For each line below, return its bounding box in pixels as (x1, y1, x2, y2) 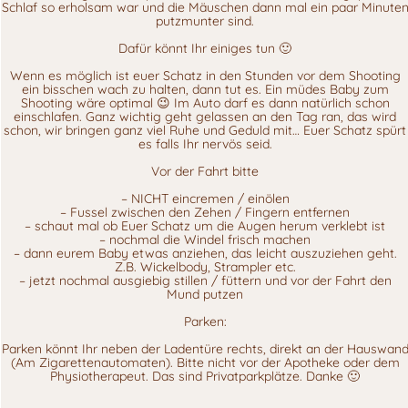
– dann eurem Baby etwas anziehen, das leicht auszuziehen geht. (13, 244, 397, 261)
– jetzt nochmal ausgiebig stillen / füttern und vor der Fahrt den (18, 271, 392, 289)
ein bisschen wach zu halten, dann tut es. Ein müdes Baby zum (21, 80, 389, 97)
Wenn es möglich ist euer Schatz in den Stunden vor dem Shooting (9, 66, 401, 84)
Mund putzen (167, 285, 243, 302)
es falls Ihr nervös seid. (138, 135, 272, 152)
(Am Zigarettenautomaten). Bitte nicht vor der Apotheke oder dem (10, 353, 400, 371)
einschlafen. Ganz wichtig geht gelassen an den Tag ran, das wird (14, 107, 396, 125)
